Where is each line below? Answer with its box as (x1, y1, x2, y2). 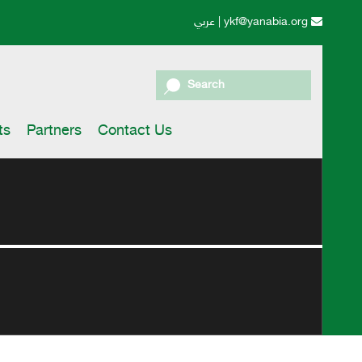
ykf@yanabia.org (224, 15, 312, 29)
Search (187, 78, 225, 92)
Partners (26, 122, 82, 141)
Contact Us (97, 122, 172, 141)
